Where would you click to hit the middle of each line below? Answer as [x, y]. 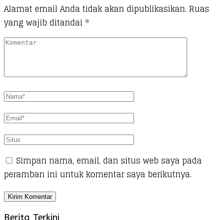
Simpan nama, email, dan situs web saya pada [109, 161]
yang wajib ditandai [44, 23]
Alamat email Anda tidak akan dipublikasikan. [95, 9]
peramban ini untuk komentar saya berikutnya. [98, 175]
